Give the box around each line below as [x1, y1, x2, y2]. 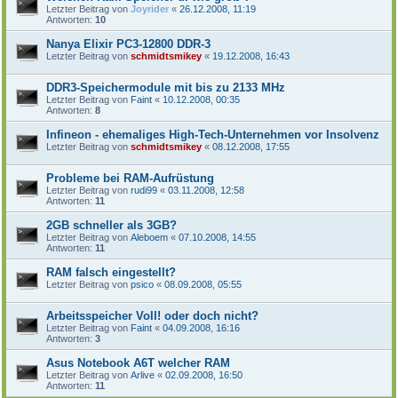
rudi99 [131, 184, 157, 195]
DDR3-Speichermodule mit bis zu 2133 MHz [46, 80, 285, 94]
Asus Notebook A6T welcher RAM [46, 355, 230, 370]
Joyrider [131, 3, 169, 14]
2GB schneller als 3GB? [46, 218, 177, 232]
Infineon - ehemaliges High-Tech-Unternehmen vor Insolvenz [46, 127, 379, 141]
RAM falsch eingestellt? [46, 265, 176, 279]
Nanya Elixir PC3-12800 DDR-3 [46, 36, 211, 51]
